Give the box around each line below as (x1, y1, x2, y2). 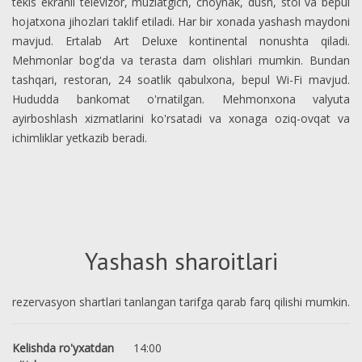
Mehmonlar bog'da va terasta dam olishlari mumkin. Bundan (12, 53, 350, 68)
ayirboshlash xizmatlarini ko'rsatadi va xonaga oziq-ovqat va (12, 111, 350, 126)
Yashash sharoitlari (84, 245, 278, 276)
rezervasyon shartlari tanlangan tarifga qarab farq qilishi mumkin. (12, 294, 350, 309)
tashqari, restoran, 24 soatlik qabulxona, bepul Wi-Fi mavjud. (12, 72, 350, 87)
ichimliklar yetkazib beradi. (12, 130, 147, 145)
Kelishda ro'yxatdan (12, 340, 114, 356)
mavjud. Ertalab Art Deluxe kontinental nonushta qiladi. (12, 33, 350, 48)
